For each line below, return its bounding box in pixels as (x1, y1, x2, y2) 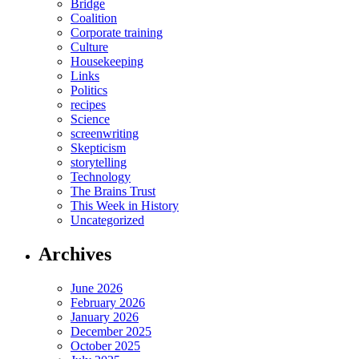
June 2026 (71, 281, 123, 296)
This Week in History (71, 199, 179, 213)
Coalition (71, 11, 117, 26)
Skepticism (71, 141, 126, 155)
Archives (38, 244, 111, 265)
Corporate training (71, 26, 163, 40)
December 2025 (71, 325, 151, 339)
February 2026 (71, 296, 145, 310)
